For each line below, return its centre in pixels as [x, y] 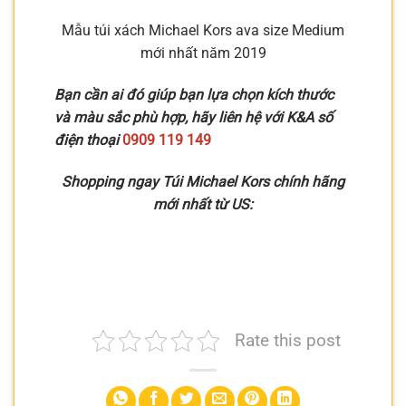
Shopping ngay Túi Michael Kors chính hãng [203, 181]
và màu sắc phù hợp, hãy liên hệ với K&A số [193, 118]
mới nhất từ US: [203, 204]
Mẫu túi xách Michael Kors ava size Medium [203, 31]
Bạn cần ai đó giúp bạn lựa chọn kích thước [194, 95]
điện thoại [88, 140]
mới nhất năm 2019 [203, 53]
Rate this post [288, 341]
